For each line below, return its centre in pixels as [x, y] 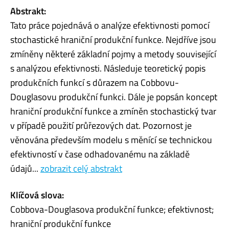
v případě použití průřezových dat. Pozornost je [101, 125]
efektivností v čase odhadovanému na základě [100, 154]
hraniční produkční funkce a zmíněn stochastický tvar [113, 111]
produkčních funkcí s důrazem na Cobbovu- [95, 82]
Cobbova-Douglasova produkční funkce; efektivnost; [112, 209]
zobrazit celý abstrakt [81, 168]
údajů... [25, 168]
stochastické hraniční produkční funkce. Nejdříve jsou [113, 39]
